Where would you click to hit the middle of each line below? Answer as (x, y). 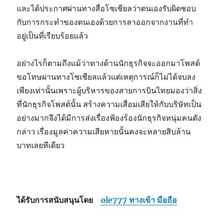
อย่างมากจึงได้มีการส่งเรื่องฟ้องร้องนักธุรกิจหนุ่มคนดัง (109, 118)
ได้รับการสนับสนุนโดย (59, 200)
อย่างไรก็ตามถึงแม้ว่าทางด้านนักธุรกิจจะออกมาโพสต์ (109, 63)
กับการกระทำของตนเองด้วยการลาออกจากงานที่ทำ (105, 22)
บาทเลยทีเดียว (42, 145)
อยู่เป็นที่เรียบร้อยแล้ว (54, 36)
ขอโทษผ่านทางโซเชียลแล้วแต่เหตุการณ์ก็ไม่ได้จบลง (106, 77)
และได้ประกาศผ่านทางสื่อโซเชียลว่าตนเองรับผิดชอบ (107, 9)
